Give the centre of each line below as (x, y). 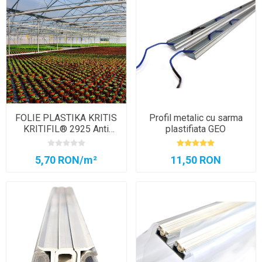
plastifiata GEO (196, 129)
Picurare (66, 140)
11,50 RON (196, 160)
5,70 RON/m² (66, 160)
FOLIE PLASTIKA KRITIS (66, 118)
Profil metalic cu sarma (196, 118)
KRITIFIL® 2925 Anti (66, 129)
